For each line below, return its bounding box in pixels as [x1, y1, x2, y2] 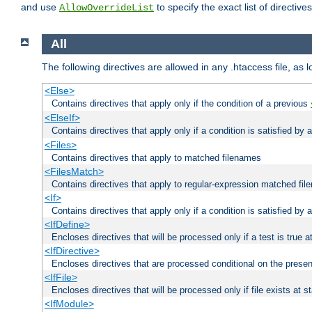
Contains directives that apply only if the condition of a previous [52, 97, 311, 109]
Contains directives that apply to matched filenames [52, 152, 261, 163]
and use [21, 1, 59, 13]
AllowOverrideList [59, 2, 154, 14]
